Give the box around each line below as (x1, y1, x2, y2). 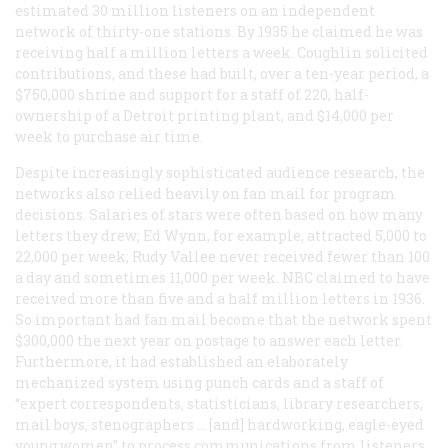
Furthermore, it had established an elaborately (15, 351, 348, 371)
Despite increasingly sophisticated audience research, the (15, 162, 425, 182)
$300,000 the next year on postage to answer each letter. (15, 330, 403, 350)
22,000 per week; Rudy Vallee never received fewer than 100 (15, 246, 430, 266)
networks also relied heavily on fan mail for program (15, 183, 396, 203)
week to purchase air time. (15, 126, 203, 146)
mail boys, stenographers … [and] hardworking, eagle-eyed (15, 414, 424, 434)
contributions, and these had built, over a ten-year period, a (15, 63, 429, 83)
